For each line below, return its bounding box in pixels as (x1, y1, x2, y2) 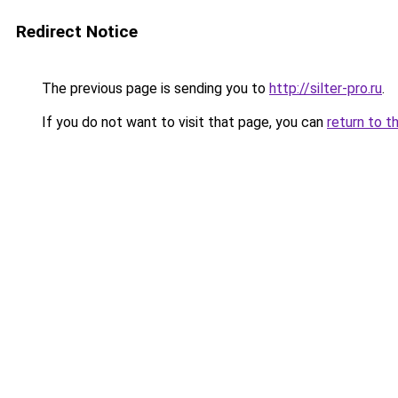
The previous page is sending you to (38, 80, 269, 97)
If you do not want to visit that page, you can (38, 114, 327, 131)
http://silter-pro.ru (269, 80, 382, 97)
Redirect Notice (16, 21, 138, 42)
